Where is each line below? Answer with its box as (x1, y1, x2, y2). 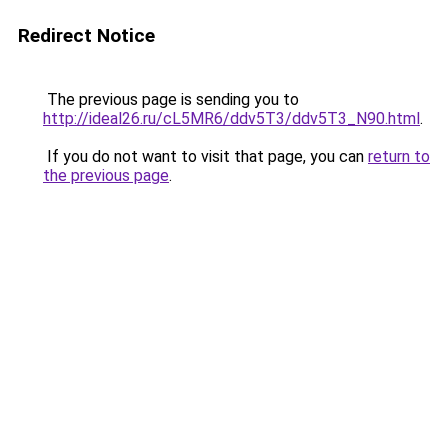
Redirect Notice (18, 24, 155, 47)
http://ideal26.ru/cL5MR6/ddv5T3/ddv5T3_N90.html (43, 109, 420, 128)
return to (368, 147, 430, 166)
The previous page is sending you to (43, 90, 299, 109)
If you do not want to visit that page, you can (43, 147, 368, 166)
